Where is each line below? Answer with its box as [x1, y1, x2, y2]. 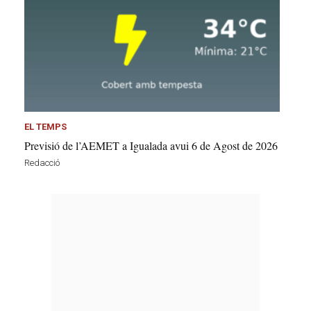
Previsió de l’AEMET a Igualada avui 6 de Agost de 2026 [24, 137, 278, 153]
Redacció [24, 157, 60, 168]
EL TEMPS [24, 121, 67, 132]
